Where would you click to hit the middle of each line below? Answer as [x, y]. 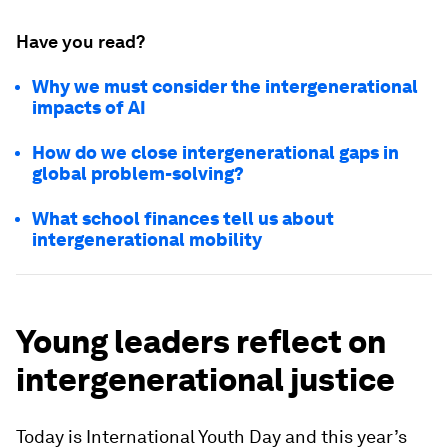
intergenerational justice [205, 379]
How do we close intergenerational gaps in [215, 152]
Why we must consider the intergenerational [225, 86]
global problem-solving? [138, 173]
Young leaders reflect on [201, 341]
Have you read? [80, 41]
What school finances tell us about [183, 218]
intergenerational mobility [149, 239]
